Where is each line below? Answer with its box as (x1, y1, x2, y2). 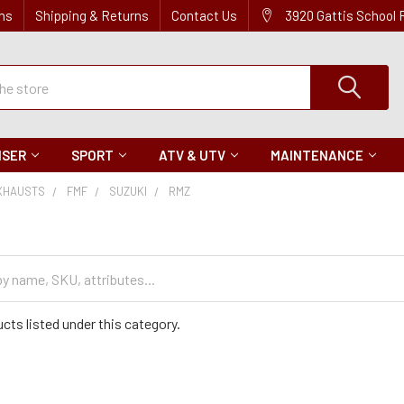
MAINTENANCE (271, 147, 363, 163)
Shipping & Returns (35, 7, 149, 23)
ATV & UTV (159, 147, 225, 163)
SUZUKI (109, 184, 148, 198)
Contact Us (171, 7, 237, 23)
